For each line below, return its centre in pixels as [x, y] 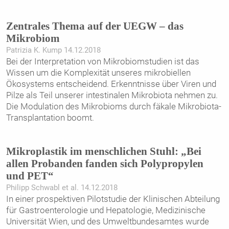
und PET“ [30, 176]
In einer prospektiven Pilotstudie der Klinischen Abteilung [113, 199]
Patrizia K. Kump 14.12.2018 [53, 50]
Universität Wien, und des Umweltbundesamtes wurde [107, 221]
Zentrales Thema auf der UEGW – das [95, 26]
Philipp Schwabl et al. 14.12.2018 [62, 187]
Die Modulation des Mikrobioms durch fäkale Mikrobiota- [113, 107]
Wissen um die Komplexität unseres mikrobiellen [98, 73]
